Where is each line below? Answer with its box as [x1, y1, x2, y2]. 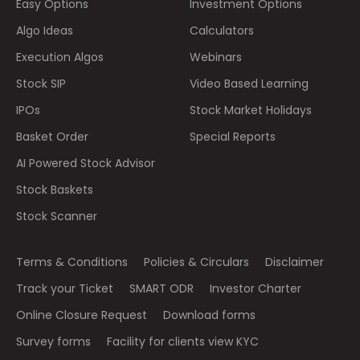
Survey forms [16, 333, 91, 350]
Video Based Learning [190, 75, 309, 92]
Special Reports [190, 128, 276, 145]
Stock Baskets [16, 181, 93, 198]
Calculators [190, 22, 254, 39]
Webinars [190, 48, 242, 65]
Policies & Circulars [144, 253, 249, 270]
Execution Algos [16, 48, 104, 65]
